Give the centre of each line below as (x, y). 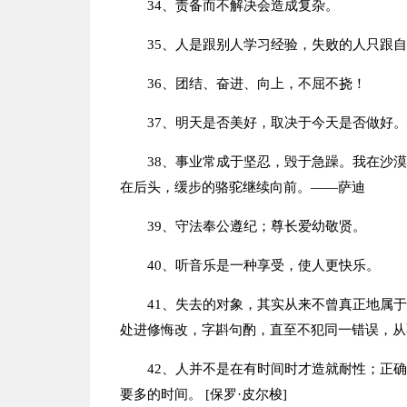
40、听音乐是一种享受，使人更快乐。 (263, 265)
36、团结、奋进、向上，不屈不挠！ (256, 84)
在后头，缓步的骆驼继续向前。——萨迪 (242, 187)
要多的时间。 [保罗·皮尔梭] (203, 394)
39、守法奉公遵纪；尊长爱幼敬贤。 (256, 226)
